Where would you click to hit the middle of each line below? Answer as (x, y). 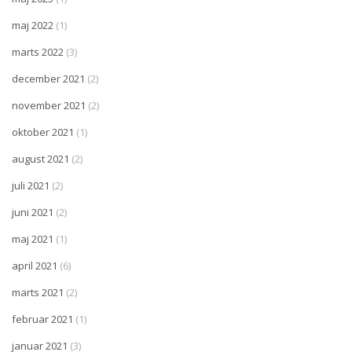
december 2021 (48, 79)
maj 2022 (33, 26)
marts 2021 (38, 293)
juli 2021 (31, 186)
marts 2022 (38, 52)
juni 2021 (33, 213)
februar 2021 (42, 319)
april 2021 (35, 266)
